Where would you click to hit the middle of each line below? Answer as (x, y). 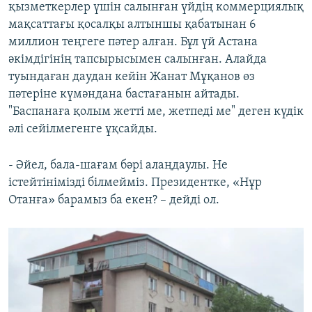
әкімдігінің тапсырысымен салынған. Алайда (138, 60)
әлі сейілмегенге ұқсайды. (83, 130)
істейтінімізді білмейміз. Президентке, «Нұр (135, 183)
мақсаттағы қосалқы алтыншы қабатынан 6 (132, 25)
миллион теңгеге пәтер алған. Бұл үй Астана (133, 42)
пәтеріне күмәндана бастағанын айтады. (124, 95)
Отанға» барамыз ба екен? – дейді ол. (114, 201)
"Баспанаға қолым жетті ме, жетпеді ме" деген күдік (156, 112)
